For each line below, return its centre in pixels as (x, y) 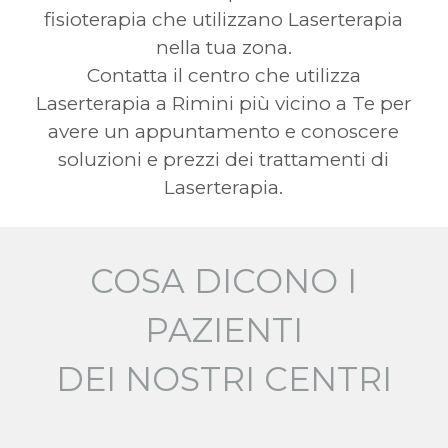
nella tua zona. (223, 47)
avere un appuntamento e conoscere (224, 131)
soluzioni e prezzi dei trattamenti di (224, 159)
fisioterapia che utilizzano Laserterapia (224, 19)
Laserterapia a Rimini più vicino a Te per (223, 103)
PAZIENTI (223, 329)
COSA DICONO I (224, 280)
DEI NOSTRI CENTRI (223, 378)
